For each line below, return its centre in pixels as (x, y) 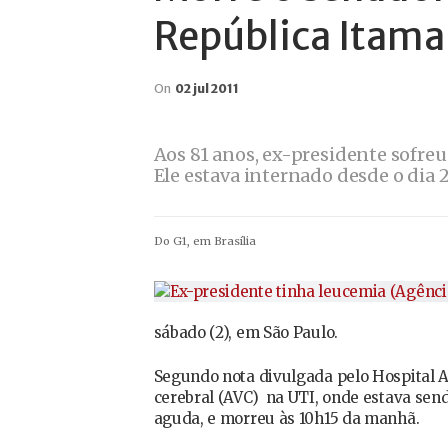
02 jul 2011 (206, 88)
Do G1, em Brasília (204, 240)
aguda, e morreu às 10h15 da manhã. (286, 418)
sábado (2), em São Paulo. (245, 332)
